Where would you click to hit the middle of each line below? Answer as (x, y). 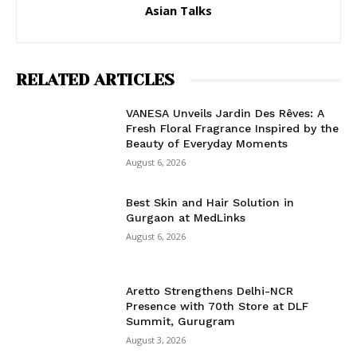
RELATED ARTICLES (95, 80)
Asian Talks (178, 11)
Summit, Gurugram (181, 322)
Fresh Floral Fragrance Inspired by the (233, 129)
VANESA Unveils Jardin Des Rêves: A (226, 114)
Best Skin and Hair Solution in (210, 202)
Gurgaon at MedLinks (186, 217)
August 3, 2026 (156, 340)
